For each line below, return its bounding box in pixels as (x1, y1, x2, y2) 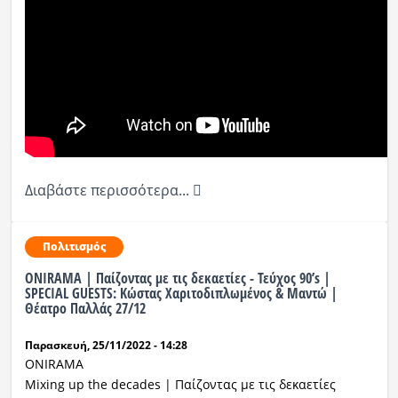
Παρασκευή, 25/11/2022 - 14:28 (24, 338, 187, 354)
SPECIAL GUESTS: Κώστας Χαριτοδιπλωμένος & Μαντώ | (24, 283, 338, 304)
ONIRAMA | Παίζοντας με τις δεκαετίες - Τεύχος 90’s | (24, 268, 330, 289)
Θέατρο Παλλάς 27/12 (24, 298, 146, 319)
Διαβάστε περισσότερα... (24, 180, 193, 201)
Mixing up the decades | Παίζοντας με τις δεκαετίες (24, 376, 336, 394)
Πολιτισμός (42, 239, 106, 255)
